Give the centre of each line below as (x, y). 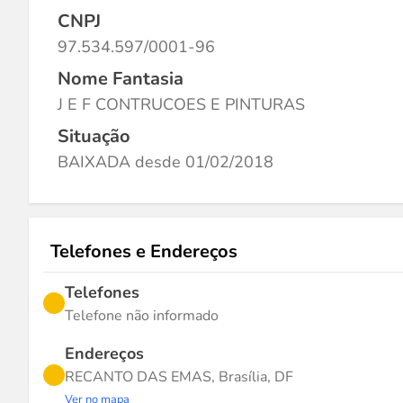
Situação (94, 136)
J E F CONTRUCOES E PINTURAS (181, 104)
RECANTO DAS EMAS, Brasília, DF (179, 377)
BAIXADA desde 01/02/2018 (166, 162)
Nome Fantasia (121, 79)
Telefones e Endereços (144, 251)
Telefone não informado (142, 316)
